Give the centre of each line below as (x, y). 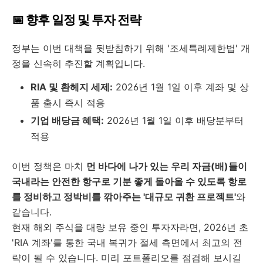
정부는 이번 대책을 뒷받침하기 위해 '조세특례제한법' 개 (131, 48)
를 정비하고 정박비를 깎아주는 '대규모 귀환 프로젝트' (124, 197)
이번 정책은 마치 (49, 166)
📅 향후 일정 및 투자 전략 (76, 20)
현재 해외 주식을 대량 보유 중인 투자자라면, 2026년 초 (130, 227)
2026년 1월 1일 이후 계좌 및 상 (181, 87)
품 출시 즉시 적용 (68, 103)
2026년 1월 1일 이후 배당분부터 (174, 120)
